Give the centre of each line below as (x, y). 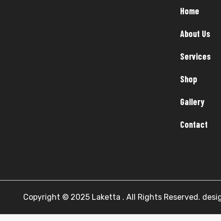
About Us (195, 34)
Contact (194, 125)
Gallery (192, 102)
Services (195, 56)
